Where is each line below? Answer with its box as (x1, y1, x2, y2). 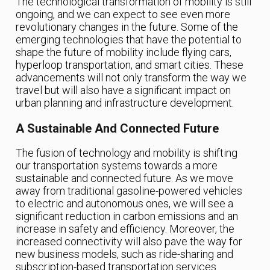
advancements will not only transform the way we (16, 71, 247, 84)
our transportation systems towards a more (16, 159, 218, 172)
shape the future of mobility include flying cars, (16, 45, 232, 58)
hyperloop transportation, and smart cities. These (16, 58, 244, 71)
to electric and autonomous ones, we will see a (16, 196, 234, 210)
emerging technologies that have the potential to (16, 33, 242, 46)
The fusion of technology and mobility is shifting (16, 146, 238, 159)
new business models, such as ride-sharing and (16, 247, 234, 260)
